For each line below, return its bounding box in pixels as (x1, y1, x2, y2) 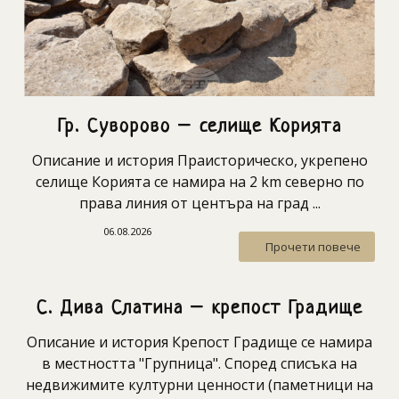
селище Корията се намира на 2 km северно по (35, 172, 364, 192)
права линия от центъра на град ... (78, 193, 321, 214)
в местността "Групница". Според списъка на (42, 354, 357, 374)
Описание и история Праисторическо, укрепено (31, 151, 368, 171)
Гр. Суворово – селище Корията (57, 117, 342, 138)
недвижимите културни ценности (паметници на (26, 375, 373, 395)
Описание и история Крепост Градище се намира (27, 332, 372, 353)
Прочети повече (265, 238, 361, 255)
